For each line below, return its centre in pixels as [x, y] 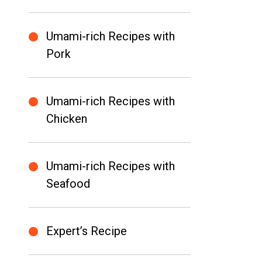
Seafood [68, 184]
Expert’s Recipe [86, 231]
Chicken [66, 119]
